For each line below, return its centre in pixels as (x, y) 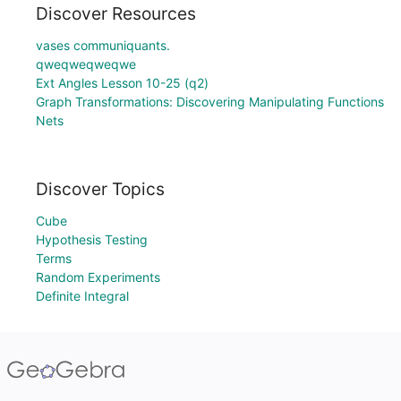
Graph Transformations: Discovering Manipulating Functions (210, 102)
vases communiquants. (103, 46)
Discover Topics (100, 189)
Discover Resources (116, 14)
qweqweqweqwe (86, 64)
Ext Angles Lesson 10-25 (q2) (122, 83)
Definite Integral (82, 296)
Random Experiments (98, 277)
